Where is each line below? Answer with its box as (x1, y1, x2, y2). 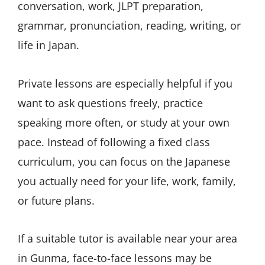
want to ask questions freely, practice (18, 95, 203, 110)
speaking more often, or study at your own (18, 115, 230, 130)
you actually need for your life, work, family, (18, 173, 236, 188)
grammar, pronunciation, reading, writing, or (18, 18, 241, 33)
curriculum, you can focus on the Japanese (18, 154, 230, 169)
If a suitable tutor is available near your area (18, 231, 237, 246)
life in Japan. (18, 38, 79, 53)
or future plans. (18, 193, 95, 208)
